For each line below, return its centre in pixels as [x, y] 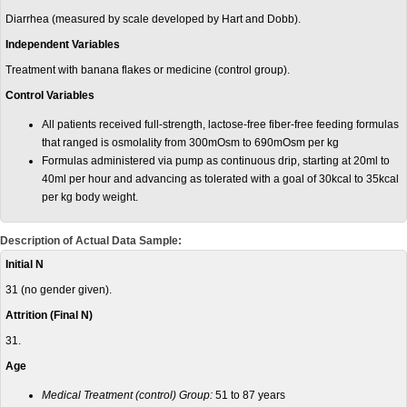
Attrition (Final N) [49, 315]
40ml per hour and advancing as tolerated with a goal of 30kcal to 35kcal [220, 179]
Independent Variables [63, 45]
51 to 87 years [250, 395]
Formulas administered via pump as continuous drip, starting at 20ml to [216, 161]
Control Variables [50, 95]
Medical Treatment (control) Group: [129, 395]
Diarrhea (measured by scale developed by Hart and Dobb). [153, 19]
